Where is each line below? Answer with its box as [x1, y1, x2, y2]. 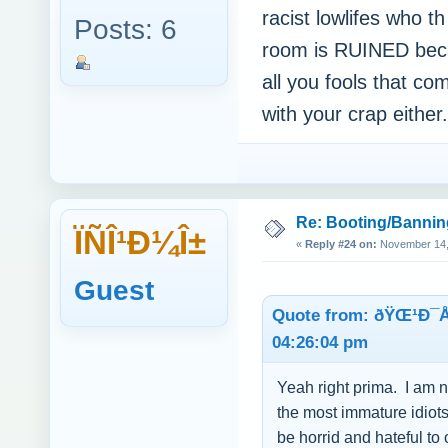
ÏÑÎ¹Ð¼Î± [74, 224, 206, 262]
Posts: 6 [74, 14, 177, 46]
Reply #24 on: [305, 238, 377, 251]
